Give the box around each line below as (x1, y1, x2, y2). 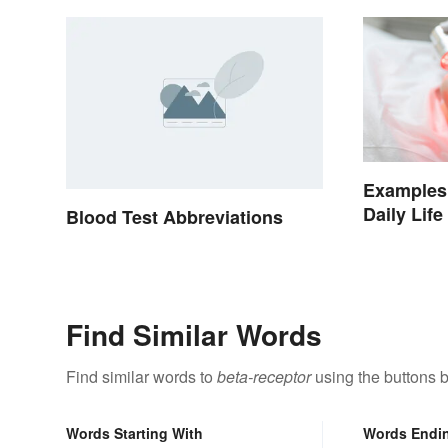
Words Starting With (66, 422, 203, 443)
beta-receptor (217, 364, 311, 388)
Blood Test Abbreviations (66, 203, 283, 230)
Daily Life (363, 200, 444, 227)
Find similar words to (66, 364, 217, 388)
